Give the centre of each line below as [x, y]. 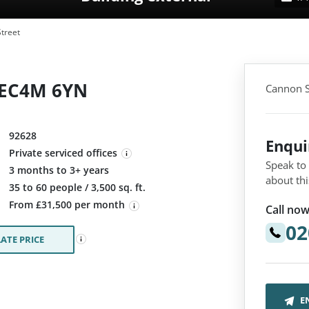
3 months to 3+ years [59, 170]
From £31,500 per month [68, 205]
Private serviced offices [63, 153]
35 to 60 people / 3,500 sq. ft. [77, 188]
